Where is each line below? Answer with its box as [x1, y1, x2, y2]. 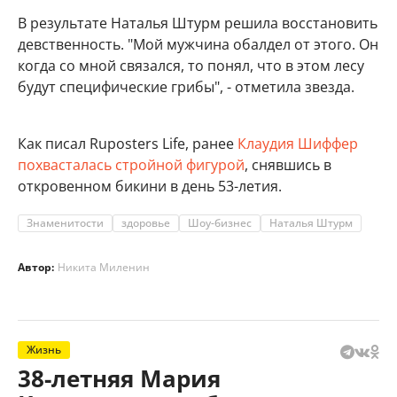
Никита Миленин [58, 260, 150, 276]
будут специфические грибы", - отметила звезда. [18, 77, 354, 97]
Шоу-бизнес [188, 215, 252, 231]
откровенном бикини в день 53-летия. [18, 176, 282, 197]
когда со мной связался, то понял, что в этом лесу [18, 56, 364, 76]
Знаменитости [27, 215, 104, 231]
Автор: [18, 260, 54, 276]
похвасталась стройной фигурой [18, 155, 245, 175]
